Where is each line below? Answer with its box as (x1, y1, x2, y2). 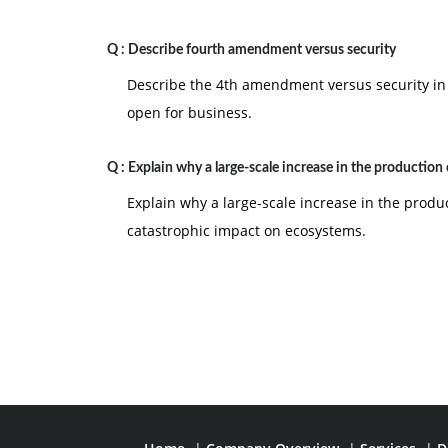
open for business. (127, 103, 252, 122)
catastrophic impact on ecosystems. (127, 221, 366, 240)
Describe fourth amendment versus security (128, 43, 396, 57)
